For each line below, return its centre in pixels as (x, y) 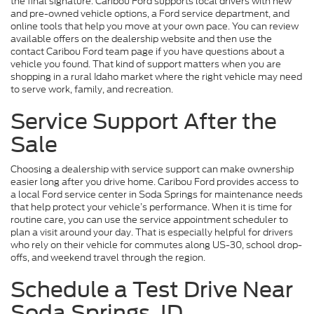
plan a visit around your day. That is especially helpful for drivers (152, 233)
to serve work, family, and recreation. (92, 90)
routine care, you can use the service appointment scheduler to (149, 220)
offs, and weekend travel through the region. (108, 258)
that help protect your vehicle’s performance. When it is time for (151, 207)
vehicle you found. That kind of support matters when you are (146, 64)
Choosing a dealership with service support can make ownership (152, 170)
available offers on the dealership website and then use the (141, 39)
